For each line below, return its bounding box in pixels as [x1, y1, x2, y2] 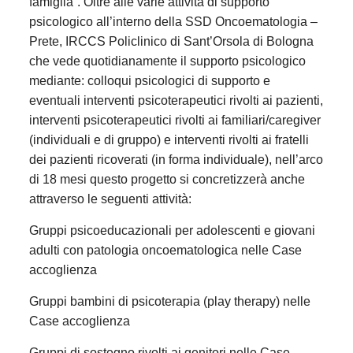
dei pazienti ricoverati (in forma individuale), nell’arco [28, 152, 323, 166]
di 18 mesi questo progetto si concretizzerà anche [28, 172, 305, 186]
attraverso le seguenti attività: [28, 191, 195, 206]
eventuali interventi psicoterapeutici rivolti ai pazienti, [28, 93, 323, 107]
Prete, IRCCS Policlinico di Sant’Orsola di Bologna [28, 34, 314, 48]
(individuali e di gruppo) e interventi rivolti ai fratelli [28, 132, 309, 147]
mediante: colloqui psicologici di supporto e [28, 73, 270, 87]
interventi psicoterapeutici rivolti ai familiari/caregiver [28, 113, 321, 127]
